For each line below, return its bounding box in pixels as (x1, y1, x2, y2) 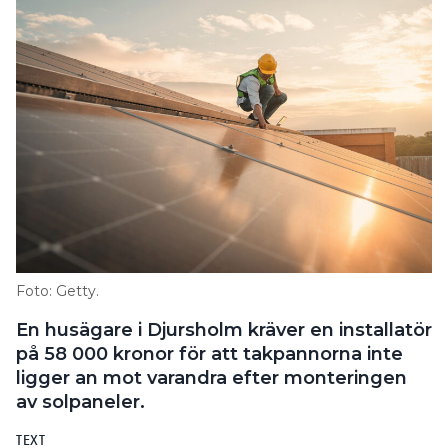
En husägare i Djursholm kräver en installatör (16, 319, 432, 342)
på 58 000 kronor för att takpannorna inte (16, 343, 403, 366)
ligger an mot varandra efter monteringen (16, 367, 407, 390)
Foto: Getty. (16, 282, 99, 301)
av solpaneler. (16, 391, 150, 414)
